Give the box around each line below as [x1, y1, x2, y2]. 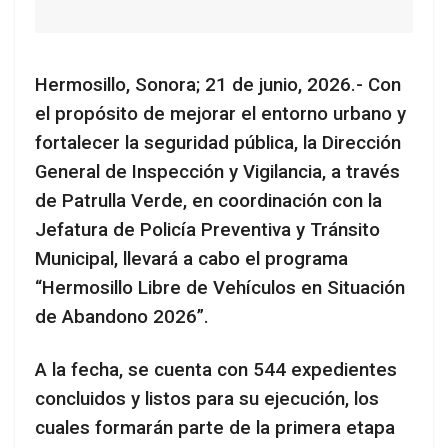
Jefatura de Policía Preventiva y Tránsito [35, 219, 380, 242]
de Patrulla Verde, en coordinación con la [35, 190, 382, 213]
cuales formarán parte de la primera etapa [35, 416, 395, 439]
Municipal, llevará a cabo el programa [35, 248, 348, 271]
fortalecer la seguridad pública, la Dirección [35, 132, 401, 155]
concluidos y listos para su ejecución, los [35, 387, 379, 410]
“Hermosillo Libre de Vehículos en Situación [35, 277, 405, 300]
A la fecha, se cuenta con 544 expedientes [35, 358, 397, 381]
